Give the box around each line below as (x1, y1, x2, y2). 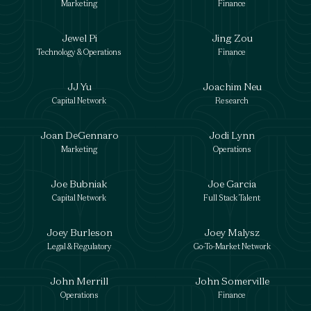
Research (215, 96, 249, 106)
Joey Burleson (46, 226, 112, 239)
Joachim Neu (202, 80, 262, 93)
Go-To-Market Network (193, 242, 271, 251)
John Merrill (50, 274, 108, 287)
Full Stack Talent (203, 193, 260, 203)
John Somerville (194, 274, 269, 287)
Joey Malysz (204, 226, 260, 239)
